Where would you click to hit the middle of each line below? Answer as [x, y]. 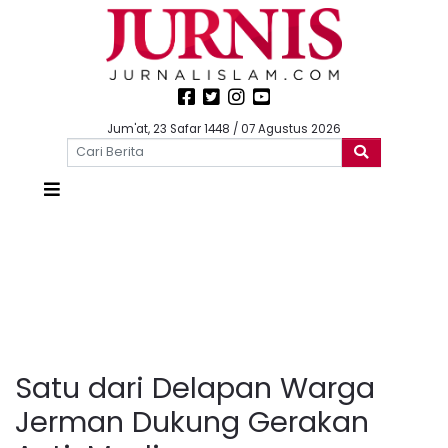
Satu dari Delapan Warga [195, 387]
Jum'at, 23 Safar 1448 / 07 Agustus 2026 [224, 129]
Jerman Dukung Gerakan [192, 421]
